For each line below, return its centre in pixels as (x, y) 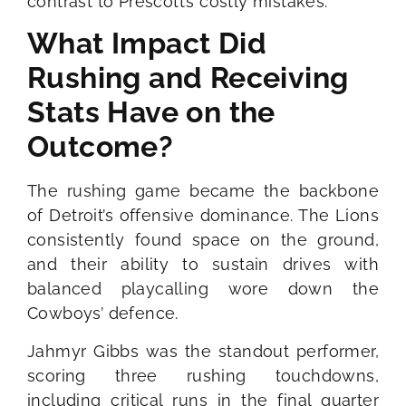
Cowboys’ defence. (103, 314)
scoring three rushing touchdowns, (203, 375)
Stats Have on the (151, 112)
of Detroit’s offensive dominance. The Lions (203, 216)
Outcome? (101, 147)
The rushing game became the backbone (203, 191)
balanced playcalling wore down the (203, 289)
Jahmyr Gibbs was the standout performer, (203, 351)
